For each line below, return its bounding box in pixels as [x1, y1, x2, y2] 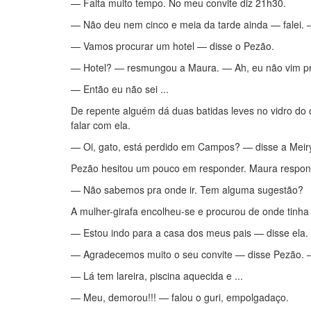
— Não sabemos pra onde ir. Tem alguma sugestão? [71, 183, 303, 196]
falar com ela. [71, 118, 131, 132]
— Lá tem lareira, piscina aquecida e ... [71, 269, 243, 283]
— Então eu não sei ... [71, 82, 169, 96]
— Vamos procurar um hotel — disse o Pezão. [71, 39, 274, 53]
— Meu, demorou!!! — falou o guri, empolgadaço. [71, 290, 289, 304]
